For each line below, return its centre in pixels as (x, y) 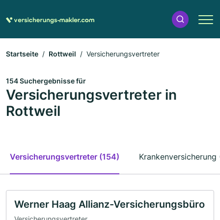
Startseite (22, 54)
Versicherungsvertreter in (91, 95)
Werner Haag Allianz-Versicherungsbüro (110, 204)
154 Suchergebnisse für (46, 81)
